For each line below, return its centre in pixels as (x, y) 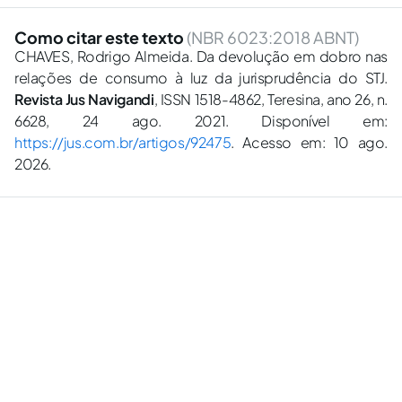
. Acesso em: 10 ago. (309, 142)
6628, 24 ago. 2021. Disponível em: (201, 121)
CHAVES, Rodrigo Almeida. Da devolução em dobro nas (201, 56)
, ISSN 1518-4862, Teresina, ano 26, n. (271, 99)
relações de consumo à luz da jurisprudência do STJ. (201, 78)
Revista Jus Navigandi (84, 99)
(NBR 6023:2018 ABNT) (273, 37)
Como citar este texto (100, 37)
